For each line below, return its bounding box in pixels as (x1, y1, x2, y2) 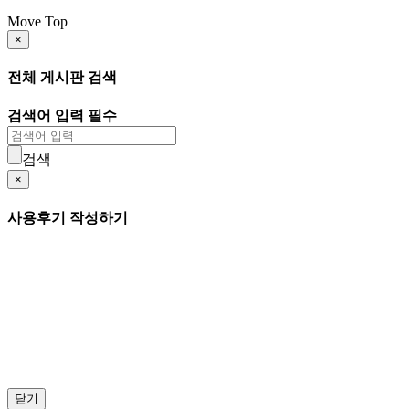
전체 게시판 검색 (7, 69, 117, 86)
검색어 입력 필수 (7, 108, 117, 124)
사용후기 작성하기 (7, 209, 128, 225)
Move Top (7, 13, 68, 29)
